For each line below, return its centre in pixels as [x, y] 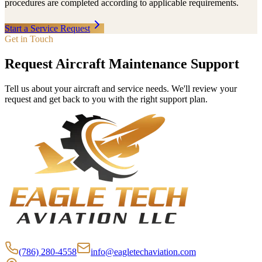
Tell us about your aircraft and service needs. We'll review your [121, 88]
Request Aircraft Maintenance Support [122, 63]
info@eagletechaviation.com [143, 251]
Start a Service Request [47, 28]
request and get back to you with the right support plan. [106, 99]
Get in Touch [29, 39]
